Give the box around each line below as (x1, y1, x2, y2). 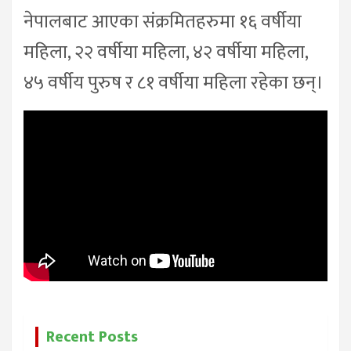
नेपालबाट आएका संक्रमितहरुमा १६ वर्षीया (24, 6, 302, 38)
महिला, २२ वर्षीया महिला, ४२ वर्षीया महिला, (24, 37, 308, 69)
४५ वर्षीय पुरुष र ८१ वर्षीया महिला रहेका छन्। (24, 67, 324, 100)
